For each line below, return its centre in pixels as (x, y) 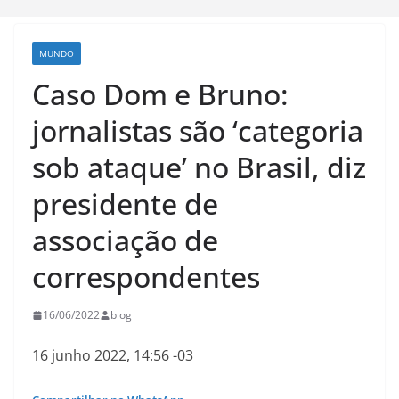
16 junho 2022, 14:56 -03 (113, 355)
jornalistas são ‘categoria (198, 130)
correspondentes (146, 277)
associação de (125, 240)
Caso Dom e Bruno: (160, 94)
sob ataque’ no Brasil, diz (199, 167)
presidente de (125, 204)
